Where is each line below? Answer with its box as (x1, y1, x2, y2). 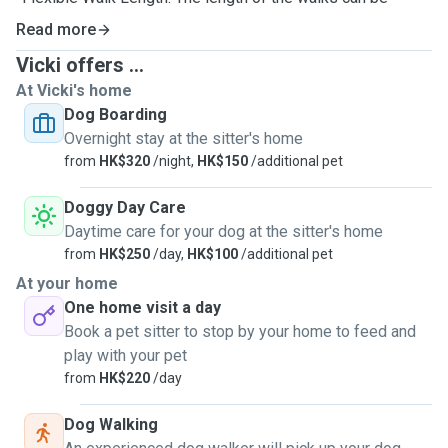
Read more (16, 20, 96, 39)
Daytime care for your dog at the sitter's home (64, 222, 383, 241)
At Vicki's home (16, 81, 132, 100)
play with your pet (64, 346, 187, 365)
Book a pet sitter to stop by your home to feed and (64, 322, 416, 341)
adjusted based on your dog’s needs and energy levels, (16, 12, 400, 31)
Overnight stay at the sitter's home (64, 129, 303, 148)
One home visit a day (64, 298, 221, 317)
